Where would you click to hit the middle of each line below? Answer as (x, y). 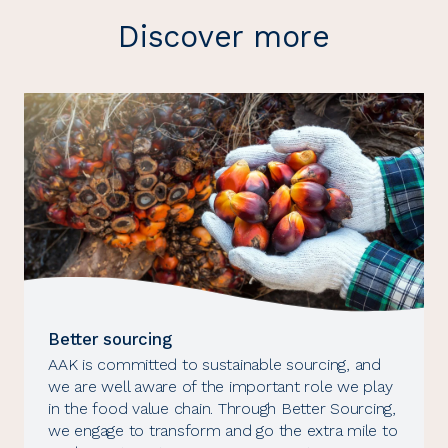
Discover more (224, 37)
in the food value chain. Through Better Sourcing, (222, 409)
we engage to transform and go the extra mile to (223, 431)
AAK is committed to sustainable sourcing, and (214, 365)
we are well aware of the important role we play (220, 387)
